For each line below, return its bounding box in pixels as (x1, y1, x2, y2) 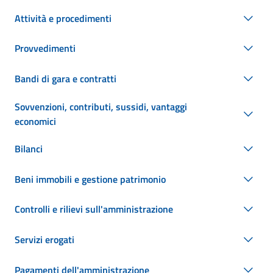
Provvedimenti (15, 41, 76, 56)
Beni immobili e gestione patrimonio (15, 171, 166, 186)
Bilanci (15, 141, 43, 157)
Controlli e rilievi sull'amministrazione (15, 202, 173, 217)
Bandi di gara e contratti (15, 71, 116, 86)
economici (15, 113, 56, 129)
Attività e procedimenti (15, 10, 112, 26)
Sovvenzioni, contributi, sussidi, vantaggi (15, 99, 187, 114)
